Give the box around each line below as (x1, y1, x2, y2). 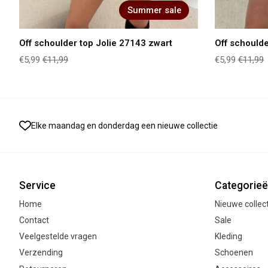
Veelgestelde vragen (19, 232, 97, 242)
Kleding (214, 232, 242, 242)
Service (19, 179, 56, 191)
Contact (19, 215, 49, 226)
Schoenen (214, 248, 253, 258)
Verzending (19, 248, 63, 258)
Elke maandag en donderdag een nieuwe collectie (31, 120, 218, 130)
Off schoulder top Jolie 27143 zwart (19, 37, 172, 48)
